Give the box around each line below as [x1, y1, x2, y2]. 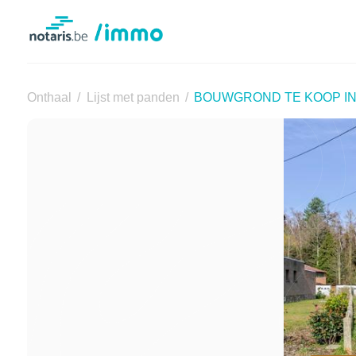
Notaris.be [26, 15, 80, 29]
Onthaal [26, 90, 72, 104]
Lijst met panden [86, 90, 180, 104]
